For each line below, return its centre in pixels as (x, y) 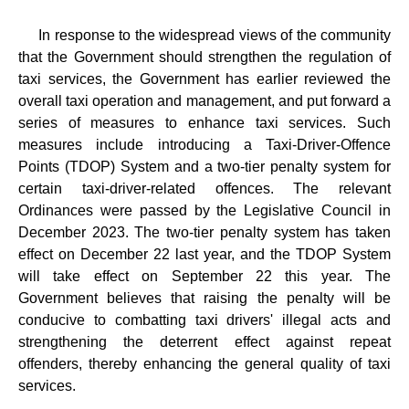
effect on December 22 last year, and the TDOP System (204, 254)
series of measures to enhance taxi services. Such (204, 122)
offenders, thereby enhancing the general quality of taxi (204, 363)
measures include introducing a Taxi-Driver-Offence (204, 144)
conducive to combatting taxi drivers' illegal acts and (204, 320)
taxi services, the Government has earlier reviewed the (204, 79)
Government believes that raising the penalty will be (204, 298)
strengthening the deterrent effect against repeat (204, 341)
